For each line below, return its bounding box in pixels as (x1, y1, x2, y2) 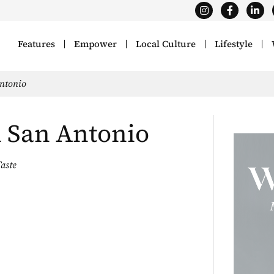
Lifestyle (215, 37, 253, 51)
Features (18, 37, 56, 51)
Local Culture (136, 37, 196, 51)
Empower (74, 37, 117, 51)
